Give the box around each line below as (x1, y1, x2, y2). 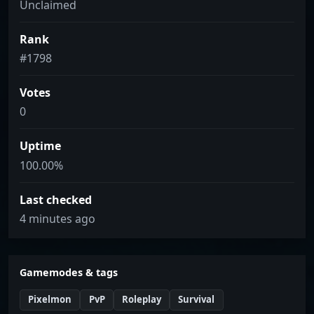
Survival (178, 293, 215, 306)
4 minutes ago (20, 210, 95, 226)
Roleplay (121, 293, 161, 306)
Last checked (20, 191, 92, 207)
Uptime (20, 138, 61, 154)
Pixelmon (28, 293, 72, 306)
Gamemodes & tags (20, 265, 118, 279)
